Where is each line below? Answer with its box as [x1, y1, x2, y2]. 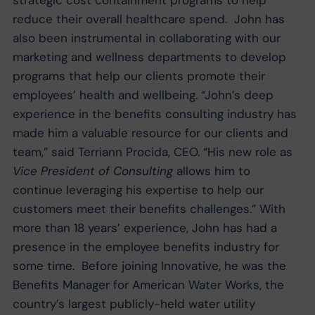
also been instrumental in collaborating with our [12, 30, 281, 46]
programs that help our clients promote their [12, 68, 265, 84]
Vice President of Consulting [12, 163, 173, 179]
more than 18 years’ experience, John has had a [12, 220, 277, 236]
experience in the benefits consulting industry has [12, 106, 297, 122]
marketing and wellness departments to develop [12, 49, 286, 65]
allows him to [172, 163, 250, 179]
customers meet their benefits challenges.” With [12, 201, 285, 217]
